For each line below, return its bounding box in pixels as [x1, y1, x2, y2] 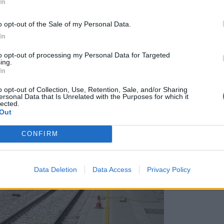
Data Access [92, 165, 131, 173]
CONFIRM [21, 130, 58, 137]
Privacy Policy [146, 165, 190, 173]
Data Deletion [33, 165, 77, 173]
